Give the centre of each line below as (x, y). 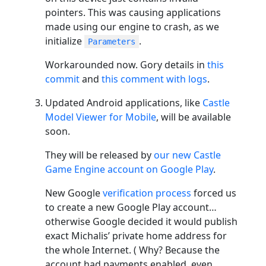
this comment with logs (154, 79)
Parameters (112, 41)
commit (62, 79)
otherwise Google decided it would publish (141, 221)
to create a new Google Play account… (131, 207)
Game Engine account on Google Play (129, 169)
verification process (147, 193)
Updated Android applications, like (124, 102)
